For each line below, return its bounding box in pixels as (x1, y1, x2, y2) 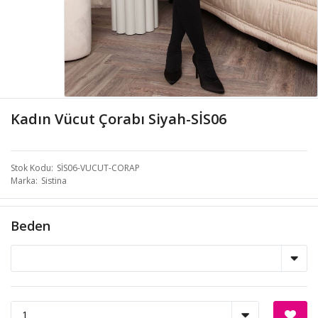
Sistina (41, 174, 67, 187)
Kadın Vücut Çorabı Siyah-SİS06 (11, 109, 226, 128)
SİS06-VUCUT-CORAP (57, 161, 140, 174)
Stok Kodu (11, 161, 51, 174)
